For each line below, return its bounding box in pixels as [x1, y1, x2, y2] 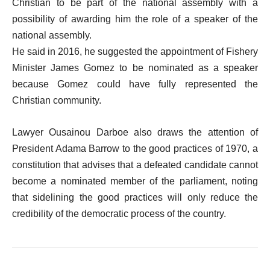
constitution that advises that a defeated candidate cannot [12, 160, 258, 170]
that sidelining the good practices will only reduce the [12, 192, 258, 202]
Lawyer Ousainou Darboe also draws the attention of [12, 127, 258, 137]
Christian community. [12, 95, 101, 105]
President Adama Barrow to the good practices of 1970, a [12, 143, 258, 154]
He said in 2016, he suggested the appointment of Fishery [12, 46, 258, 57]
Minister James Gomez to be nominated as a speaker [12, 63, 258, 73]
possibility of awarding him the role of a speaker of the [12, 14, 258, 24]
